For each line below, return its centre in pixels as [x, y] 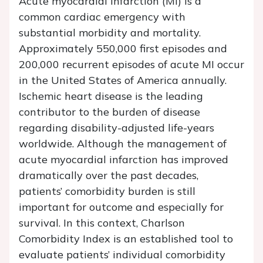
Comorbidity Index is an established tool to [126, 239]
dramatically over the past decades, [109, 176]
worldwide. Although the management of [123, 144]
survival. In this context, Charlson [102, 223]
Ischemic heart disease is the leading [111, 96]
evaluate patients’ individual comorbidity [122, 255]
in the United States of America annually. [123, 80]
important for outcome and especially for [121, 207]
